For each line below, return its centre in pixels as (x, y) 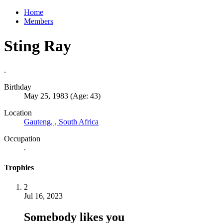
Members (39, 21)
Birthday (18, 87)
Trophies (19, 167)
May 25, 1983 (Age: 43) (62, 96)
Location (18, 113)
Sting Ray (38, 46)
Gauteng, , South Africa (61, 122)
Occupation (22, 139)
